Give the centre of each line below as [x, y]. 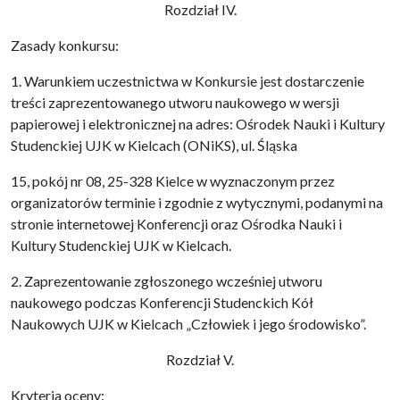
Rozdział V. [200, 359]
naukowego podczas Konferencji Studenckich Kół [162, 302]
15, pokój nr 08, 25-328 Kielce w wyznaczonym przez [173, 181]
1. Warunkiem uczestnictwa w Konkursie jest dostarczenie [187, 81]
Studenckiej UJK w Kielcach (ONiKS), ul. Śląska [154, 145]
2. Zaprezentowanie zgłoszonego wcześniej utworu [167, 281]
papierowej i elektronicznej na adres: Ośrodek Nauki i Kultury [198, 124]
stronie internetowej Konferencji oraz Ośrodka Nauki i [176, 224]
